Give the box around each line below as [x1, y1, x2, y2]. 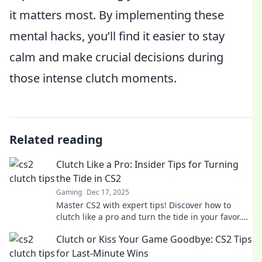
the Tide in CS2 [56, 172, 121, 185]
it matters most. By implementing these [9, 7, 224, 23]
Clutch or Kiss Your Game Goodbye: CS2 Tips [56, 233, 252, 246]
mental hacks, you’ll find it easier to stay [9, 28, 225, 44]
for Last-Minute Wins [56, 247, 149, 260]
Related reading [9, 132, 103, 147]
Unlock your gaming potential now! [56, 223, 194, 234]
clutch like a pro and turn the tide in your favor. [56, 211, 242, 222]
